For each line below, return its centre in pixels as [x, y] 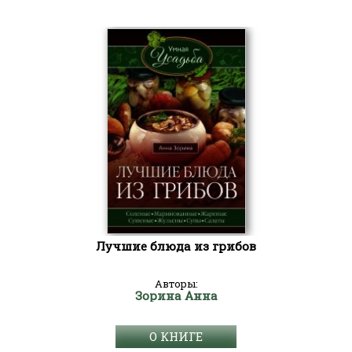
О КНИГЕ [176, 336]
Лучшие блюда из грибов [176, 246]
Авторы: [176, 284]
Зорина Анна [176, 295]
